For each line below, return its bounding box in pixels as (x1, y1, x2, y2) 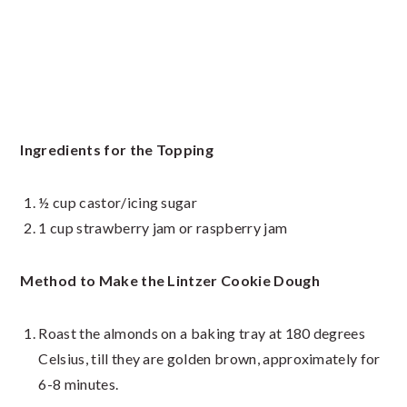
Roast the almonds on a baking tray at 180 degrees (38, 323, 366, 342)
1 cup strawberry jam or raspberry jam (38, 218, 288, 236)
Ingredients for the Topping (20, 140, 214, 158)
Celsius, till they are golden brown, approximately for (38, 349, 381, 367)
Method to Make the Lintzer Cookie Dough (20, 271, 320, 289)
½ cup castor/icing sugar (38, 193, 198, 211)
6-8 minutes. (38, 374, 119, 392)
